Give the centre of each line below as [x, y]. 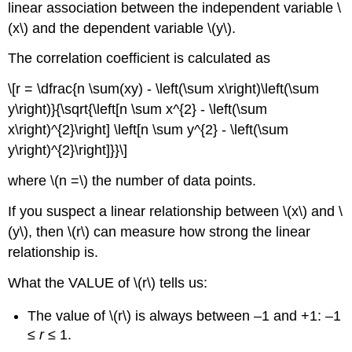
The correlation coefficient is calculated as [139, 59]
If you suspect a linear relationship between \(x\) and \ [176, 211]
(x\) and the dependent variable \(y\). [122, 28]
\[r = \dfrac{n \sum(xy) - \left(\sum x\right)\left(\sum [164, 89]
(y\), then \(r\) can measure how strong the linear [159, 231]
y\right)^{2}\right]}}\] [68, 150]
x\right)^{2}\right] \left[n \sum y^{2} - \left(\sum [148, 130]
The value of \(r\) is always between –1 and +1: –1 [185, 316]
